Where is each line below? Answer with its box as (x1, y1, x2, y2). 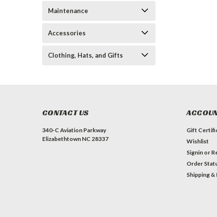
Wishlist (186, 138, 209, 145)
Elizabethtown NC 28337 (42, 135, 108, 142)
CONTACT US (42, 108, 89, 118)
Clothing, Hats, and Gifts (48, 51, 123, 59)
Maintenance (48, 7, 88, 15)
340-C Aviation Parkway (42, 126, 106, 134)
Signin (186, 149, 203, 156)
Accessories (48, 29, 86, 37)
